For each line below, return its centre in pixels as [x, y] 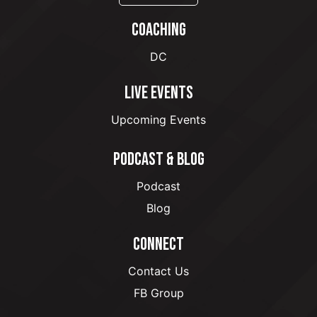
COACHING [158, 30]
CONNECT [158, 245]
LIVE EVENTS [158, 93]
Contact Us [158, 271]
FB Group [158, 293]
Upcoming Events [158, 120]
